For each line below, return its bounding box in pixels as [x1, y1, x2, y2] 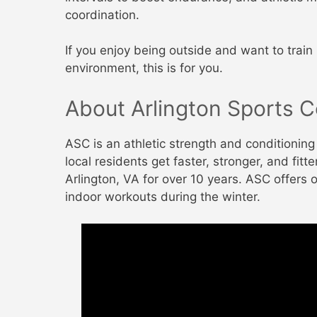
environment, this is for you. [65, 61, 223, 75]
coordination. [65, 7, 139, 22]
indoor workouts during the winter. [65, 189, 260, 204]
